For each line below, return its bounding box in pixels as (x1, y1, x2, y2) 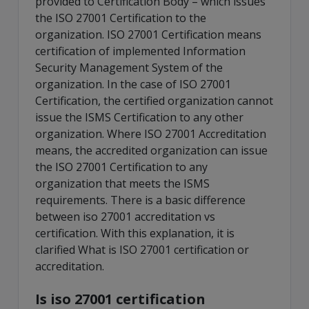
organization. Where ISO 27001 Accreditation (35, 126, 266, 141)
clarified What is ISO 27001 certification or (35, 241, 249, 257)
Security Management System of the (35, 59, 223, 75)
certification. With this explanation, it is (35, 225, 235, 241)
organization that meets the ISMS (35, 175, 210, 191)
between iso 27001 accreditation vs (35, 208, 215, 224)
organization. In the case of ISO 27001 (35, 76, 231, 92)
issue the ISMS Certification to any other (35, 109, 243, 125)
